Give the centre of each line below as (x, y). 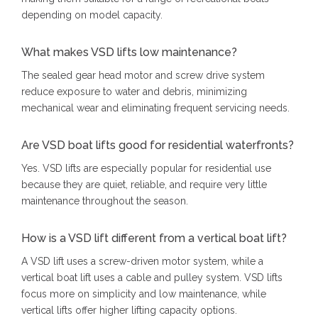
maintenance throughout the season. (105, 201)
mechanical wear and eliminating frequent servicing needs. (155, 108)
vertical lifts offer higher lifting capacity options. (129, 311)
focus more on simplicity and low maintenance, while (144, 294)
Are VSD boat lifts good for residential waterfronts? (158, 146)
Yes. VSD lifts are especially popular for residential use (146, 169)
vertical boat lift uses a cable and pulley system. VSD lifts (152, 278)
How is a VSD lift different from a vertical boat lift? (154, 238)
